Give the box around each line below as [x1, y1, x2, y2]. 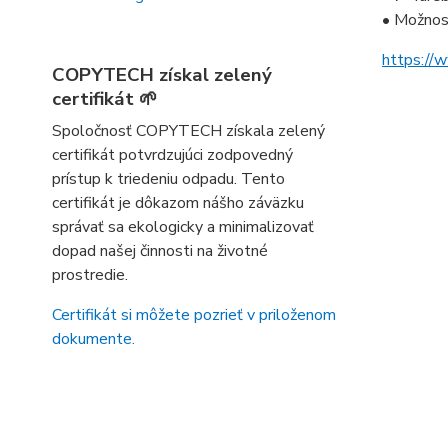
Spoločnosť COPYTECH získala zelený [52, 120, 325, 142]
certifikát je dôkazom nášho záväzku [52, 192, 304, 214]
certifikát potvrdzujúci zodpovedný [52, 144, 293, 166]
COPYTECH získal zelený [52, 62, 272, 88]
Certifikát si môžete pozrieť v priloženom [52, 304, 336, 326]
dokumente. [52, 328, 135, 350]
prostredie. [52, 264, 128, 286]
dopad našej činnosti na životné [52, 240, 268, 262]
